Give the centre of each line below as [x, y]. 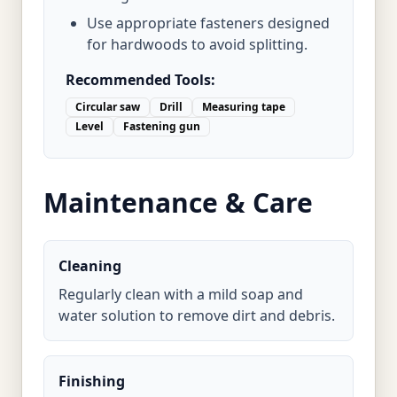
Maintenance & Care [178, 202]
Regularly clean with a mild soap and [181, 294]
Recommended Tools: [140, 80]
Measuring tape [244, 107]
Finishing [92, 381]
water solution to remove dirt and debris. [197, 315]
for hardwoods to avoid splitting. [197, 44]
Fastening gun [162, 126]
